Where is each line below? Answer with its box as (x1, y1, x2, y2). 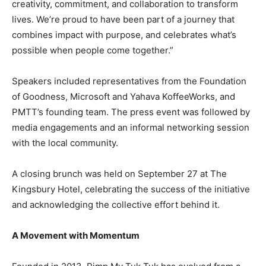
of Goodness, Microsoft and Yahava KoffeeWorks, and (12, 91, 235, 103)
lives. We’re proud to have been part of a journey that (12, 14, 235, 26)
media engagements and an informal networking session (12, 122, 249, 134)
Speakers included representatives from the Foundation (12, 75, 246, 87)
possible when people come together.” (12, 45, 173, 56)
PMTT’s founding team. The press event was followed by (12, 106, 250, 118)
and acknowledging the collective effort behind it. (12, 199, 220, 211)
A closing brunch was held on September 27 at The (12, 168, 227, 180)
